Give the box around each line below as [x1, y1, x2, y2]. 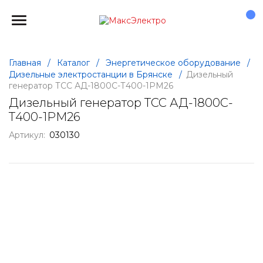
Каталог [57, 58, 90, 68]
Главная [9, 58, 41, 68]
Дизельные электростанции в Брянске [9, 69, 173, 80]
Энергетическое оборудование [106, 58, 241, 68]
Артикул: [9, 130, 45, 140]
